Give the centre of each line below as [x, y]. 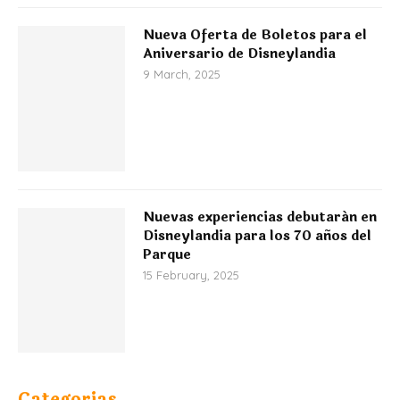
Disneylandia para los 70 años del [257, 236]
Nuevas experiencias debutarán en [260, 217]
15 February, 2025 [191, 275]
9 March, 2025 [182, 75]
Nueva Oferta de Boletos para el [255, 36]
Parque [167, 254]
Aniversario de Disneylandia [239, 54]
